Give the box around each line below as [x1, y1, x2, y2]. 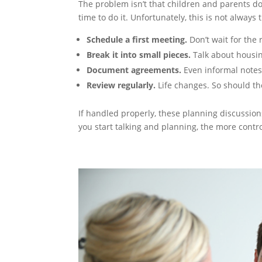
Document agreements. [87, 64, 182, 75]
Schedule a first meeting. [87, 33, 188, 45]
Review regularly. [87, 79, 156, 91]
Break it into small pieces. [87, 49, 191, 60]
